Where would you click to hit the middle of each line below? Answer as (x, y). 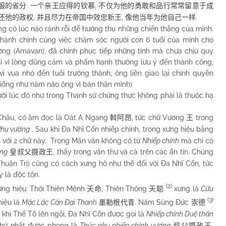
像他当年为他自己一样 (160, 17)
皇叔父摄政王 (32, 152)
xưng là (186, 188)
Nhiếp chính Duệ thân (180, 214)
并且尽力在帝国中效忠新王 (79, 17)
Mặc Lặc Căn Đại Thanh (59, 202)
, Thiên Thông (125, 188)
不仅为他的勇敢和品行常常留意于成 (156, 6)
